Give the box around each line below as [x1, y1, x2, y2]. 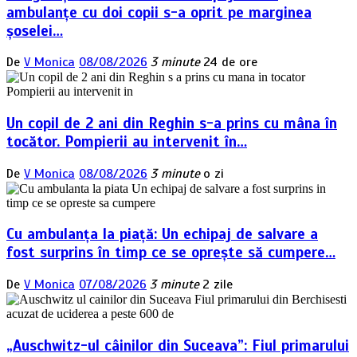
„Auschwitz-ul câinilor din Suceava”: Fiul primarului [6, 335, 349, 355]
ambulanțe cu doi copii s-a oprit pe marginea [6, 2, 312, 22]
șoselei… [6, 21, 63, 40]
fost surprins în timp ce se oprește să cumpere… [6, 243, 335, 262]
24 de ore [203, 54, 257, 71]
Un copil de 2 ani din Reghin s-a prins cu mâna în [6, 114, 337, 133]
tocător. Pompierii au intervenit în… [6, 132, 247, 151]
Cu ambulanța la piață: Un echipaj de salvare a [6, 225, 318, 244]
